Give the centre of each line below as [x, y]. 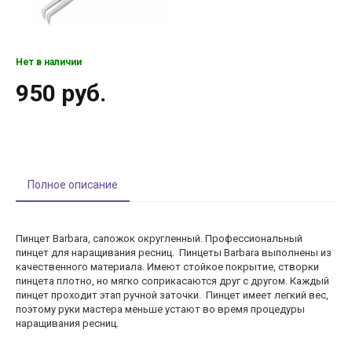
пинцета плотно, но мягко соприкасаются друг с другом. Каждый [172, 281]
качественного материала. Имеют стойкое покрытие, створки [167, 267]
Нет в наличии [49, 62]
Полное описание [73, 185]
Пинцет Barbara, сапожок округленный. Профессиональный [159, 238]
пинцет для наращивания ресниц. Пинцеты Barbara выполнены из [174, 253]
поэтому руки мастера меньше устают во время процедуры [160, 309]
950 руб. [61, 93]
